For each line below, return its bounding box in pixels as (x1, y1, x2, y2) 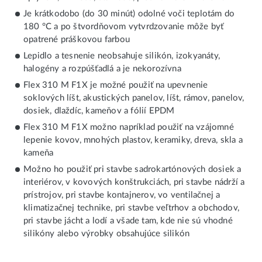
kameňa (23, 149, 54, 158)
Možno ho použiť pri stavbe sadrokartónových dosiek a (23, 165, 242, 174)
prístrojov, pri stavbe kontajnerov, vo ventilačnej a (23, 191, 220, 200)
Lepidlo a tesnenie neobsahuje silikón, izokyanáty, (23, 51, 220, 61)
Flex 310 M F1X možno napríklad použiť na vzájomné (23, 123, 234, 132)
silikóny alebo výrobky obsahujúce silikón (23, 229, 190, 239)
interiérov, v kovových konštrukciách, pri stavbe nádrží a (23, 178, 245, 187)
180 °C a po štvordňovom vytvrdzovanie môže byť (23, 22, 224, 32)
